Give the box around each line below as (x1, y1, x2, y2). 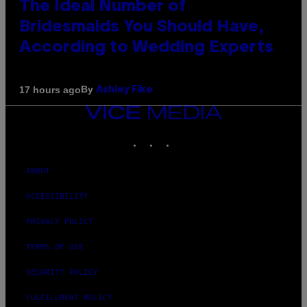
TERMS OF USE (26, 243, 84, 252)
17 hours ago (19, 84, 81, 95)
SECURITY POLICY (26, 268, 98, 278)
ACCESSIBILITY (26, 192, 88, 201)
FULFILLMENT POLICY (26, 293, 112, 303)
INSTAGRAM (158, 132, 201, 141)
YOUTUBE (191, 132, 225, 141)
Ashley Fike (96, 86, 153, 95)
